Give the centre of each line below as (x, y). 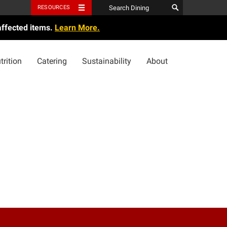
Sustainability (107, 61)
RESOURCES (54, 7)
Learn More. (77, 28)
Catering (52, 61)
